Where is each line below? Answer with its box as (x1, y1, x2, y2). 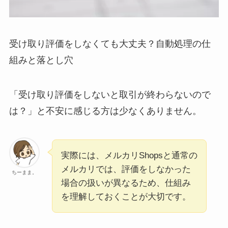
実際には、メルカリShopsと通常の (61, 150, 197, 160)
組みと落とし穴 (9, 54, 73, 65)
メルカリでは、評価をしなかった (61, 164, 191, 174)
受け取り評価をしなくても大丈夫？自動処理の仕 (9, 38, 211, 49)
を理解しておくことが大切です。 (61, 191, 191, 202)
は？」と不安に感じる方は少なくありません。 (9, 105, 202, 116)
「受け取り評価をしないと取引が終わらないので (9, 89, 211, 100)
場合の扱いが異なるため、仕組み (61, 178, 191, 188)
